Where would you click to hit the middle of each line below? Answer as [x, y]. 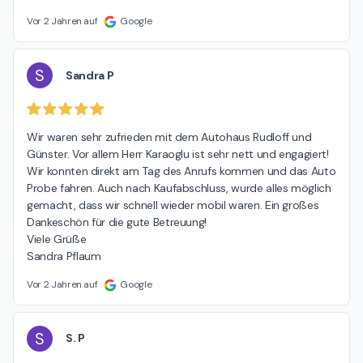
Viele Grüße [57, 239]
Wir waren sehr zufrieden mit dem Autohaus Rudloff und [169, 137]
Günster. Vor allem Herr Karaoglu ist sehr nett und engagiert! [178, 154]
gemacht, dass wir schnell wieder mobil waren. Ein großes [173, 205]
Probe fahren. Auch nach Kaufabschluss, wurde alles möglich [179, 188]
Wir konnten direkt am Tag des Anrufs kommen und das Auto [181, 171]
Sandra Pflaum [64, 256]
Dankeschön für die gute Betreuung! [117, 222]
